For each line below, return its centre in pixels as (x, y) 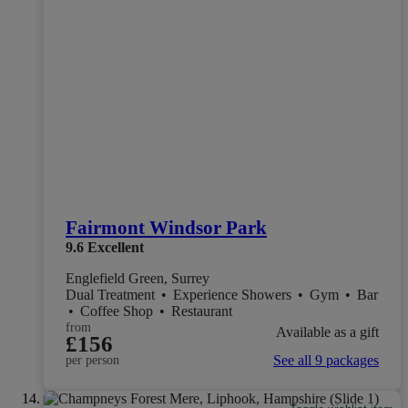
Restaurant (202, 311)
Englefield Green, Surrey (138, 279)
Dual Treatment (112, 295)
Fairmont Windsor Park (166, 228)
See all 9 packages (326, 361)
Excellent (116, 248)
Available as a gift (327, 331)
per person (92, 361)
